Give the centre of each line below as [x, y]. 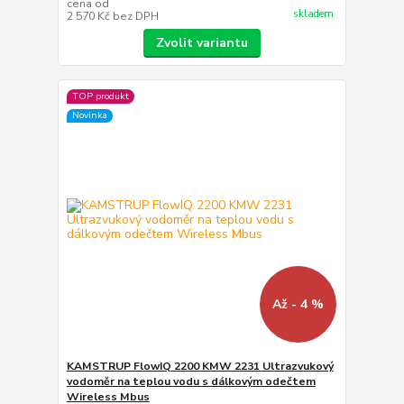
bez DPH [135, 16]
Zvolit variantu [202, 42]
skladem [313, 14]
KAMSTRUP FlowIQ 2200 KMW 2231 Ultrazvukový [200, 367]
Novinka [89, 115]
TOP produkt [100, 96]
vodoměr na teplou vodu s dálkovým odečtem [191, 382]
